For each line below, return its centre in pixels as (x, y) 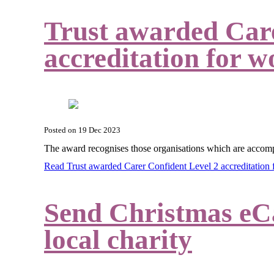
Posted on (61, 131)
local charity (118, 240)
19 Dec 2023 (99, 131)
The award (66, 148)
